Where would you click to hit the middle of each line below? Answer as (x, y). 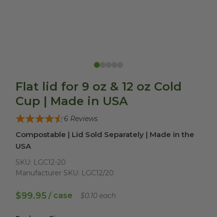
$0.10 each (98, 195)
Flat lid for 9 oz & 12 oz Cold (99, 86)
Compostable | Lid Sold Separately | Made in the (105, 134)
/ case (61, 195)
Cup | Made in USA (72, 101)
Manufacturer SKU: (47, 173)
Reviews (84, 118)
